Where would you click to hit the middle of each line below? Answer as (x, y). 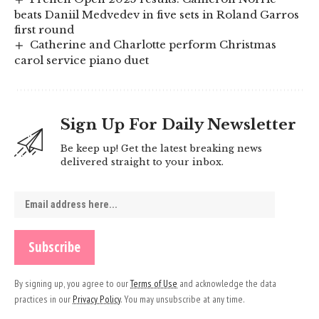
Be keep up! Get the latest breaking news (161, 149)
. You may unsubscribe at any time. (183, 299)
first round (44, 30)
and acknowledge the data (227, 284)
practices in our (43, 299)
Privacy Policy (96, 299)
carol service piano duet (82, 61)
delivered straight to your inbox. (142, 162)
